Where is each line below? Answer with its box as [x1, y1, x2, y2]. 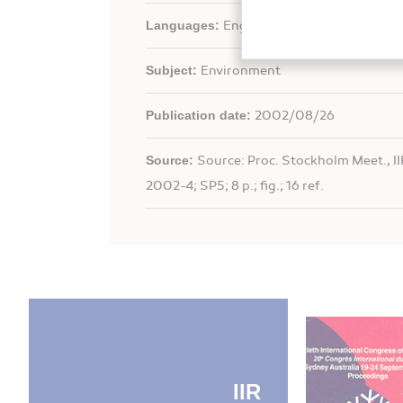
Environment [201, 63, 281, 78]
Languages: [146, 18, 223, 32]
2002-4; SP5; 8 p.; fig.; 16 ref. [146, 178, 324, 193]
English [223, 18, 269, 33]
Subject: [146, 63, 201, 77]
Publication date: [146, 108, 255, 122]
